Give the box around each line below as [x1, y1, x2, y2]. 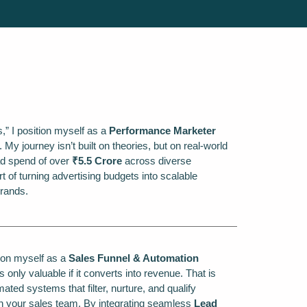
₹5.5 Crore [72, 155, 122, 167]
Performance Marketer [109, 125, 216, 137]
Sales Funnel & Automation [69, 251, 199, 264]
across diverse [122, 155, 191, 167]
